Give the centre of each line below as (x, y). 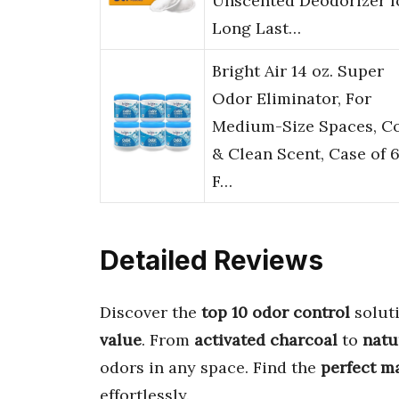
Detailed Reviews (212, 261)
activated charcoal (266, 339)
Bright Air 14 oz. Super (298, 71)
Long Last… (256, 28)
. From (168, 339)
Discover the (151, 312)
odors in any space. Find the (210, 367)
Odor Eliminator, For (292, 99)
